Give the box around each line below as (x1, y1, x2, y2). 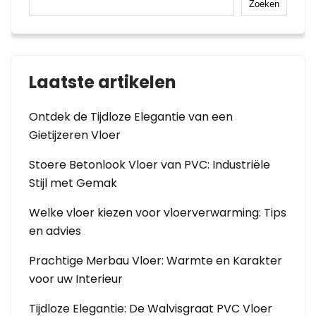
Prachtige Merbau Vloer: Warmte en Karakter (29, 253, 282, 269)
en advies (29, 223, 81, 239)
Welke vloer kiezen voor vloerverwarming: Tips (29, 205, 286, 221)
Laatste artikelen (29, 71, 176, 94)
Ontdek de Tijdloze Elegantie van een (29, 109, 233, 125)
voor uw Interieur (29, 271, 123, 287)
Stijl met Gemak (29, 175, 117, 191)
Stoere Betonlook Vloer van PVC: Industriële (29, 157, 270, 173)
